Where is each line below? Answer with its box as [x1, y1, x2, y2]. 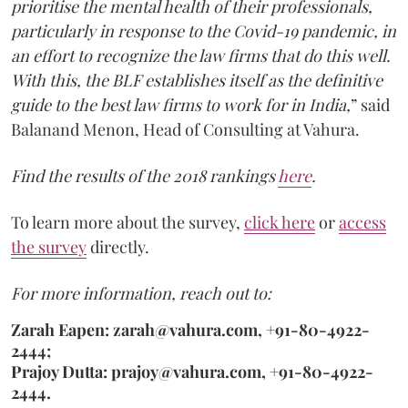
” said [351, 93, 390, 116]
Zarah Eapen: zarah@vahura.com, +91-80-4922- [11, 318, 370, 341]
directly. [87, 235, 149, 258]
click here [244, 210, 315, 233]
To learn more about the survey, [11, 210, 244, 233]
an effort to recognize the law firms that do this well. [11, 44, 391, 66]
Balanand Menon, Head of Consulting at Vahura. [11, 117, 360, 140]
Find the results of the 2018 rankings [11, 164, 278, 187]
